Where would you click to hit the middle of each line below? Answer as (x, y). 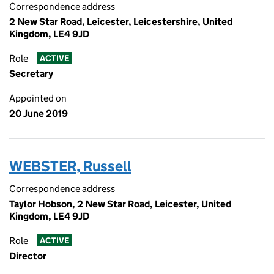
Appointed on (38, 98)
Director (28, 256)
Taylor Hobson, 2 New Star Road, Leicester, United (120, 204)
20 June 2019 (39, 113)
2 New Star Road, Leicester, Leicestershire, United (121, 22)
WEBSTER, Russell (70, 166)
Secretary (31, 74)
